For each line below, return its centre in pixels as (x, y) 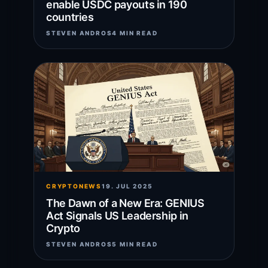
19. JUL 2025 (127, 186)
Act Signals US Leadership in (117, 215)
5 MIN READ (135, 244)
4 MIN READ (135, 33)
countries (70, 17)
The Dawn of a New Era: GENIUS (125, 203)
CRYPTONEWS (74, 186)
